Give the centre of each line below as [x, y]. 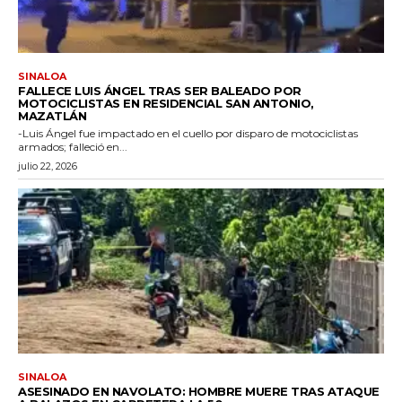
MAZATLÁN [52, 116]
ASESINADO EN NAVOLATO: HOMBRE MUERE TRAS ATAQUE [199, 391]
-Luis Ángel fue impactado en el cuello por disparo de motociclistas [188, 134]
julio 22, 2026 [48, 166]
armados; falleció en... [73, 147]
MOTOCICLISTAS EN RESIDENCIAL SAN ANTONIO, [166, 104]
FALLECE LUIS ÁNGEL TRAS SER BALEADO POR [160, 91]
